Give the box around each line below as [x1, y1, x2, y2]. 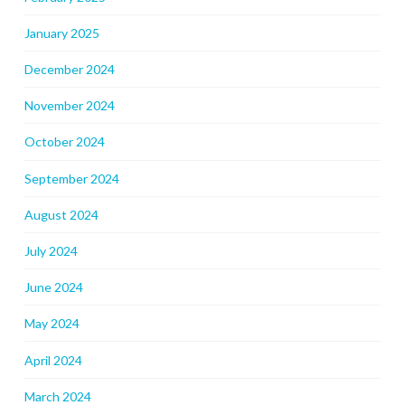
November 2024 [24, 98, 115, 114]
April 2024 [24, 352, 82, 368]
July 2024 [24, 243, 78, 259]
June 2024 [24, 279, 83, 296]
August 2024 [24, 206, 99, 222]
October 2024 [24, 134, 105, 150]
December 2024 [24, 61, 115, 78]
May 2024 [24, 316, 80, 332]
